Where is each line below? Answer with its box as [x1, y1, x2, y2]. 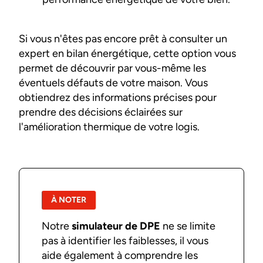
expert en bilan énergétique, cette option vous [19, 46, 236, 60]
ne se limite [160, 220, 216, 233]
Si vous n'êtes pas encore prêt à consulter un [19, 32, 227, 45]
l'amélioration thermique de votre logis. [19, 120, 200, 133]
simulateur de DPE [72, 220, 161, 233]
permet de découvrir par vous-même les [19, 61, 206, 75]
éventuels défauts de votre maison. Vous [19, 76, 208, 89]
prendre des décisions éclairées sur [19, 105, 183, 119]
